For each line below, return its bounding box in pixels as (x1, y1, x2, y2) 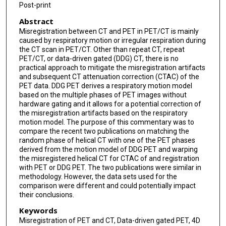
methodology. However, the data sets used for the (19, 172, 177, 181)
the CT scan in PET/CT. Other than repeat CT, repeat (19, 45, 185, 53)
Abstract (19, 16, 53, 26)
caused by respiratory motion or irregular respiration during (19, 36, 206, 44)
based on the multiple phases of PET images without (19, 90, 187, 99)
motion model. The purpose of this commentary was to (19, 118, 194, 126)
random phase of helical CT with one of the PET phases (19, 136, 195, 144)
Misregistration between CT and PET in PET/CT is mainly (19, 27, 199, 35)
